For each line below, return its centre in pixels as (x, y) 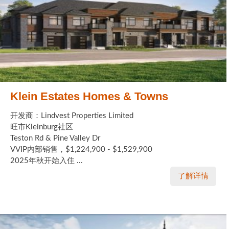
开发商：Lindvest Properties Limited (72, 116)
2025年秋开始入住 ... (47, 161)
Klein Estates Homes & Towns (89, 96)
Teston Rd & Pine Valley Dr (55, 138)
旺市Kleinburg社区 (42, 127)
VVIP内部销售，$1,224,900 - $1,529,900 (81, 149)
